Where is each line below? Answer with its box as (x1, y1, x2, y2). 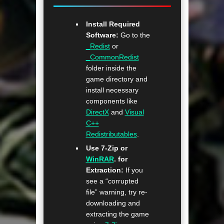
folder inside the (85, 63, 136, 72)
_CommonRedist (85, 52, 139, 61)
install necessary (85, 85, 138, 94)
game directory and (85, 74, 147, 83)
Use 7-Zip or (85, 143, 127, 152)
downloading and (85, 198, 140, 207)
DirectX (85, 107, 109, 116)
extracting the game (85, 209, 149, 218)
